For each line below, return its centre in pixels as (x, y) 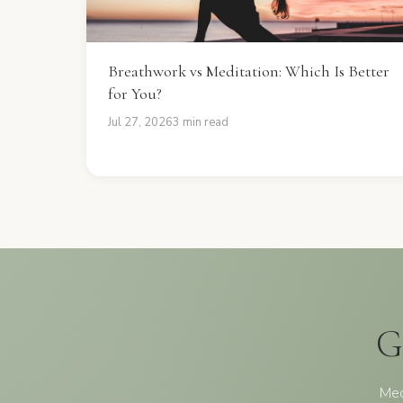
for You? (135, 94)
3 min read (201, 122)
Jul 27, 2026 (140, 122)
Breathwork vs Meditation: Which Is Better (249, 71)
